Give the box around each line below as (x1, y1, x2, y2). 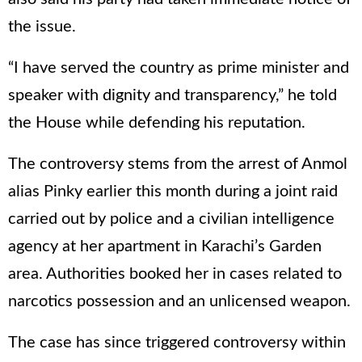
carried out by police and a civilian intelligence (8, 210, 335, 227)
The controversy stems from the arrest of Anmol (8, 155, 347, 172)
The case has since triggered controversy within (8, 334, 346, 351)
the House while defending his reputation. (8, 114, 305, 131)
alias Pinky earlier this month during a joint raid (8, 183, 338, 200)
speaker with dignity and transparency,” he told (8, 86, 337, 103)
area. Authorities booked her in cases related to (8, 265, 342, 282)
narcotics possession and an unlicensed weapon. (8, 293, 351, 309)
